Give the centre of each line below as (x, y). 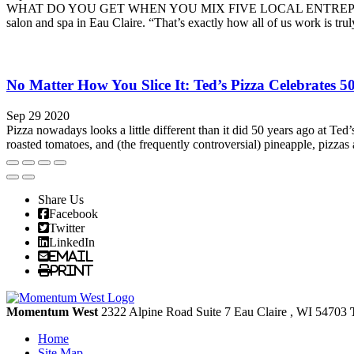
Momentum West (54, 312)
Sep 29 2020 (38, 116)
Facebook (73, 213)
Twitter (67, 228)
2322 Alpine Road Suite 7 (168, 312)
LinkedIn (72, 242)
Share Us (61, 200)
